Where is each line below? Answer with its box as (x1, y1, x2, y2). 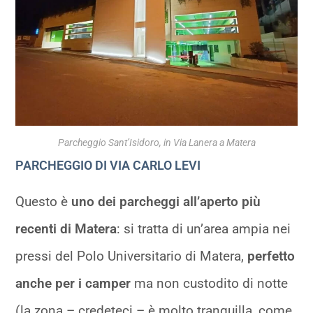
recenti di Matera (15, 220, 117, 237)
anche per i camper (15, 275, 131, 291)
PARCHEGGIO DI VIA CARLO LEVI (15, 157, 201, 173)
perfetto (247, 247, 296, 264)
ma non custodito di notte (131, 275, 289, 291)
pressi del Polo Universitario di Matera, (15, 247, 248, 264)
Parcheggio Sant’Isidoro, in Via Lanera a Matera (57, 136, 256, 148)
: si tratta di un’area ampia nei (117, 220, 291, 237)
